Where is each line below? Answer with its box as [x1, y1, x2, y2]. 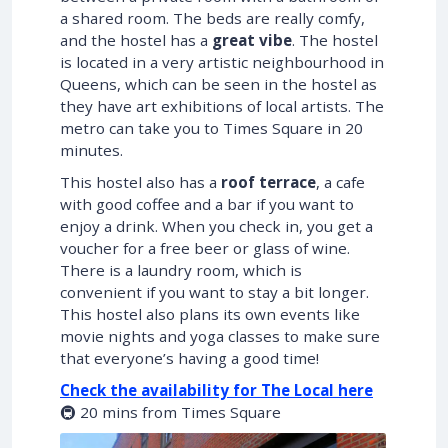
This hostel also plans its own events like [60, 304, 360, 325]
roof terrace [221, 172, 316, 193]
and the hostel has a [60, 30, 212, 51]
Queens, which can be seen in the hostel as [60, 74, 377, 95]
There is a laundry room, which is [60, 260, 302, 281]
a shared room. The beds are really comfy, [60, 8, 365, 29]
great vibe [212, 30, 292, 51]
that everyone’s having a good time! [60, 348, 319, 369]
